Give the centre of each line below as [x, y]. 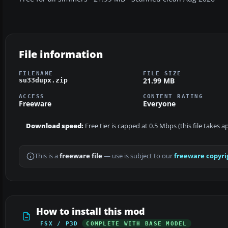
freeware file [81, 156]
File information [61, 54]
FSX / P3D [59, 224]
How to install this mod [91, 211]
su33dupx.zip [43, 80]
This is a [47, 156]
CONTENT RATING [173, 96]
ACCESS [32, 96]
